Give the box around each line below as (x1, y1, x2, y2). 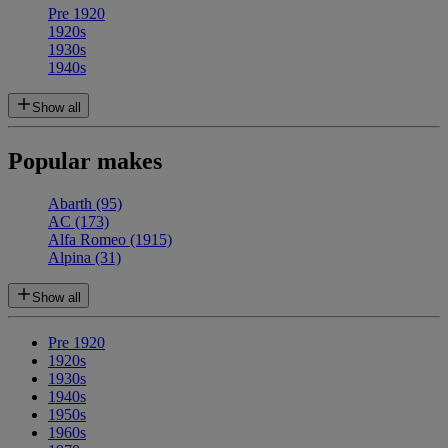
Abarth (48, 195, 96, 213)
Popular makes (8, 148, 162, 175)
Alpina (48, 249, 95, 267)
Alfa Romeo (48, 231, 130, 249)
